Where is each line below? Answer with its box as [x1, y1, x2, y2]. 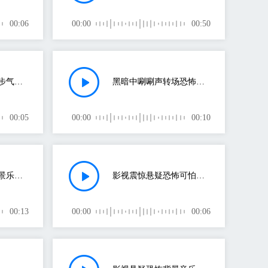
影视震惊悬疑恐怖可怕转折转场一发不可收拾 [196, 171, 205, 180]
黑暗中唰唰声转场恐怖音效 [196, 77, 205, 86]
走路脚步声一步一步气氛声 [14, 77, 23, 86]
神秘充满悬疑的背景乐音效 [14, 171, 23, 180]
